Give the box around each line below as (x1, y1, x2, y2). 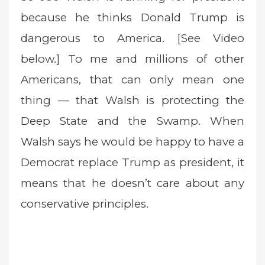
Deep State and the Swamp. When (21, 114, 244, 128)
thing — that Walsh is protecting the (21, 93, 244, 108)
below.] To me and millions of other (21, 52, 244, 66)
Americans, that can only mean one (21, 73, 244, 87)
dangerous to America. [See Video (21, 31, 244, 46)
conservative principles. (21, 197, 148, 211)
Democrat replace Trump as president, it (21, 156, 244, 170)
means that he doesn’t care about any (21, 176, 244, 190)
